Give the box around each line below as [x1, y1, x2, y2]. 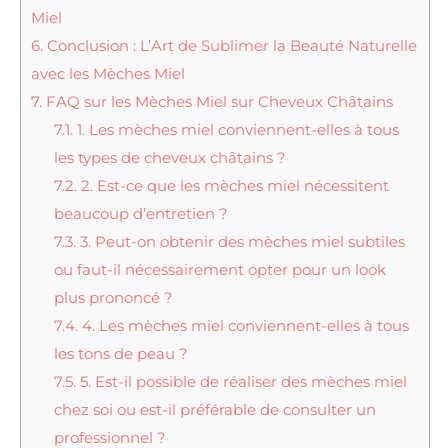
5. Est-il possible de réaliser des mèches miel [75, 371, 407, 391]
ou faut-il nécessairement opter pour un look [53, 259, 386, 279]
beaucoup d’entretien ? [53, 203, 228, 223]
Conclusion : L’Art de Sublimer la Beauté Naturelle [43, 35, 417, 55]
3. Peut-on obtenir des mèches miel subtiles [75, 231, 405, 251]
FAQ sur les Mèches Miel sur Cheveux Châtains [42, 91, 393, 111]
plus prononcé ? [53, 287, 173, 307]
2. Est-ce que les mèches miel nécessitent [76, 175, 389, 195]
